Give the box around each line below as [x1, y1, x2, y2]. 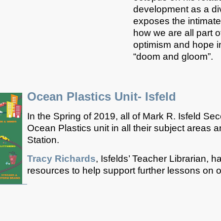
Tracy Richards [27, 153, 96, 164]
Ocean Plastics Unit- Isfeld [27, 90, 176, 104]
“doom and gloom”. [133, 51, 216, 62]
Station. [27, 135, 64, 146]
